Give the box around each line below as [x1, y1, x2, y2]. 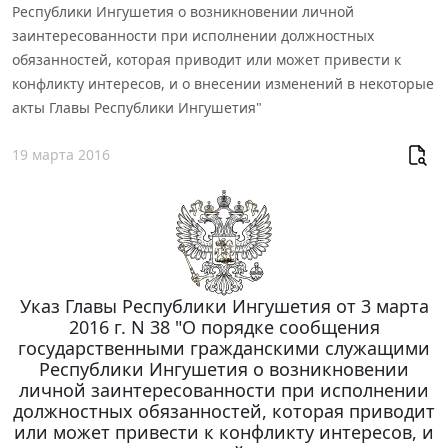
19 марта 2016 [12, 145, 110, 165]
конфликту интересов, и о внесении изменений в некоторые [12, 73, 434, 93]
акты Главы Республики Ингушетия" [12, 97, 262, 117]
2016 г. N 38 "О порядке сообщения [68, 314, 380, 339]
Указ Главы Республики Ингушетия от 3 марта [19, 293, 429, 318]
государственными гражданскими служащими [18, 335, 430, 360]
